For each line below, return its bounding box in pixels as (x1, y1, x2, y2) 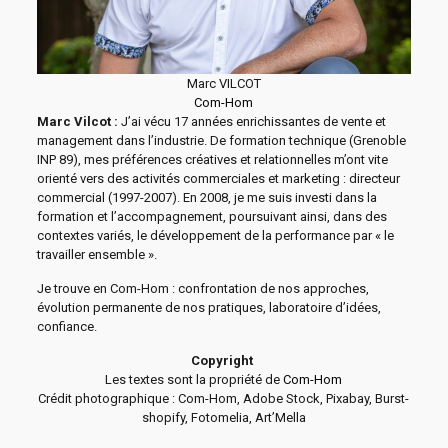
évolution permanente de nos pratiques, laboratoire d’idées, (36, 300, 381, 315)
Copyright (191, 353, 257, 368)
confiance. (36, 319, 97, 334)
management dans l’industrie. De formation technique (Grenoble (36, 133, 406, 148)
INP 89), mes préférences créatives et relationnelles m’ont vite (36, 152, 388, 167)
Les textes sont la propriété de (105, 372, 284, 387)
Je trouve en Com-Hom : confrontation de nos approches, (36, 281, 369, 296)
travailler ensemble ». (36, 247, 157, 262)
